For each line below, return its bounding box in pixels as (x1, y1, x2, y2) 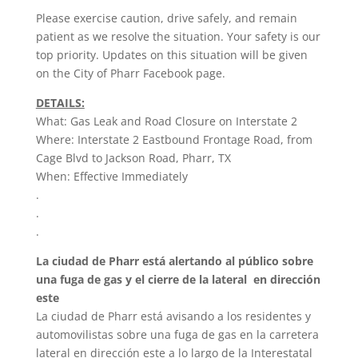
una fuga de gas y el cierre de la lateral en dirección (35, 272, 320, 288)
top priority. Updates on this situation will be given (35, 47, 308, 63)
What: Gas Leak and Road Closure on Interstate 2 (35, 113, 297, 129)
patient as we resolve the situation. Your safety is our (35, 29, 320, 45)
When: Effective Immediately (35, 169, 188, 185)
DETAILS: (35, 95, 85, 111)
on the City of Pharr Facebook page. (35, 66, 229, 82)
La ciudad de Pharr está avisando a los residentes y (35, 308, 311, 324)
